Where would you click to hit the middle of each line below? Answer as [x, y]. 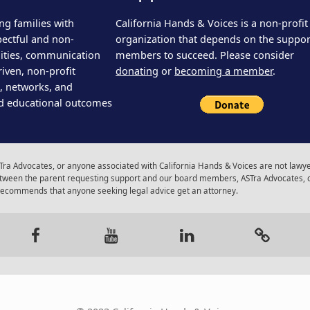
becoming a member [224, 71]
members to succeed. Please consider [205, 55]
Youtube [133, 213]
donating [137, 71]
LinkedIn [211, 213]
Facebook [63, 213]
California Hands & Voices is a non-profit [212, 24]
